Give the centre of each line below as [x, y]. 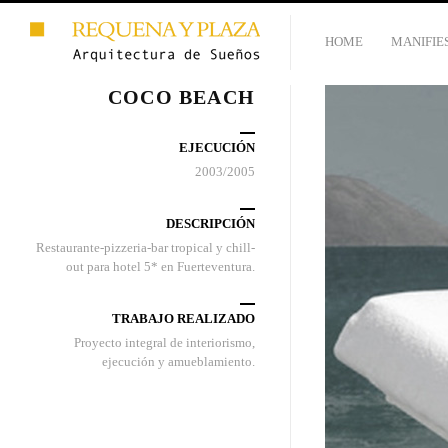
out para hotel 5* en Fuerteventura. [160, 266]
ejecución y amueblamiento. [178, 361]
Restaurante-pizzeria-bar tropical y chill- [145, 247]
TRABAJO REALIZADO [183, 318]
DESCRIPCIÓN [210, 223]
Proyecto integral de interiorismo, [164, 342]
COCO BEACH [181, 97]
